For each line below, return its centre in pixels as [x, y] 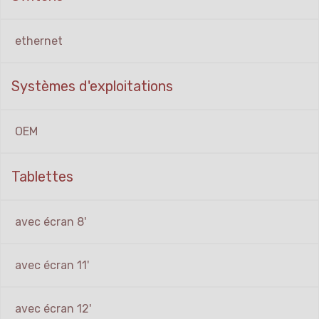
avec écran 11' [52, 266]
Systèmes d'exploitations [92, 87]
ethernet [39, 41]
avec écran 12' [53, 309]
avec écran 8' [51, 222]
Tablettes [42, 177]
